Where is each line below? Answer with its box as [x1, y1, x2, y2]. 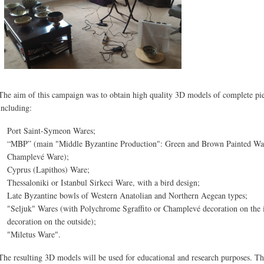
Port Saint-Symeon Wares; [7, 124, 96, 136]
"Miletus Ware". [7, 228, 61, 240]
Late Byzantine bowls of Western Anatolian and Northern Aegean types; [7, 189, 248, 201]
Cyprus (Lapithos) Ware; [7, 163, 90, 175]
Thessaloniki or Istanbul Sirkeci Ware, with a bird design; [7, 176, 200, 188]
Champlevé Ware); [7, 150, 70, 162]
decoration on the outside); [7, 215, 97, 227]
